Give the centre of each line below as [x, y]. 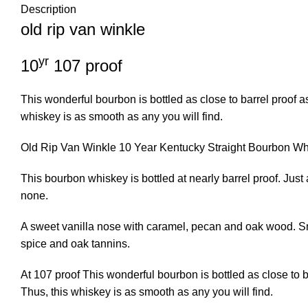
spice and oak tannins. [75, 244]
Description [48, 9]
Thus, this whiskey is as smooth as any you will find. [147, 292]
